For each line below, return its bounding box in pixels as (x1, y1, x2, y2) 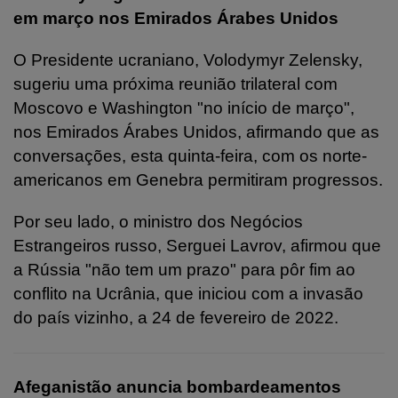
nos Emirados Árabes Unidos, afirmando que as (13, 122, 379, 141)
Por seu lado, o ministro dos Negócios (13, 211, 303, 231)
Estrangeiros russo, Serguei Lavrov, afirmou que (13, 235, 381, 255)
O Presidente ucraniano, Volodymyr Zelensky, (13, 50, 362, 69)
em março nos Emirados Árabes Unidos (13, 8, 338, 28)
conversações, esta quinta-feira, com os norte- (13, 146, 367, 165)
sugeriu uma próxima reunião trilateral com (13, 74, 338, 93)
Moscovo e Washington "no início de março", (13, 98, 354, 117)
